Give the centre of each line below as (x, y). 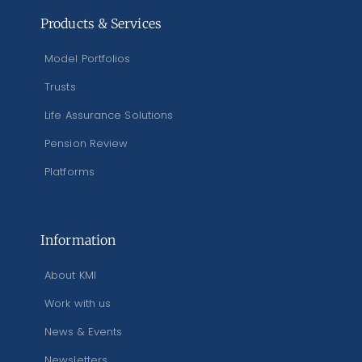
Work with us (78, 304)
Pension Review (86, 144)
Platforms (69, 172)
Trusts (60, 87)
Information (78, 240)
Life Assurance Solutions (109, 116)
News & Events (84, 332)
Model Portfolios (88, 59)
